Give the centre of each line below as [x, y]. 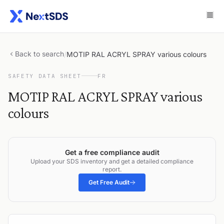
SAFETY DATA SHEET [45, 76]
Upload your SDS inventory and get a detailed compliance [112, 161]
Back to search [39, 53]
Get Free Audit [109, 182]
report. [112, 169]
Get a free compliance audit [112, 152]
